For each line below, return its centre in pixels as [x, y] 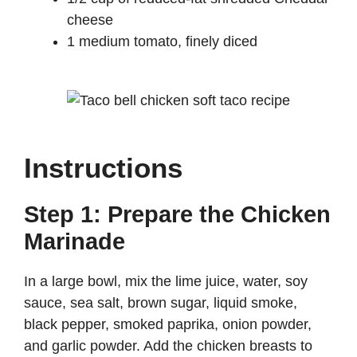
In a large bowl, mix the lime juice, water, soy [166, 282]
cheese [90, 20]
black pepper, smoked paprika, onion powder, [168, 325]
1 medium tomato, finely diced [162, 42]
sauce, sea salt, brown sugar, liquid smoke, [161, 303]
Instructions [103, 168]
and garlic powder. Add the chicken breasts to [168, 346]
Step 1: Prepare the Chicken [177, 215]
